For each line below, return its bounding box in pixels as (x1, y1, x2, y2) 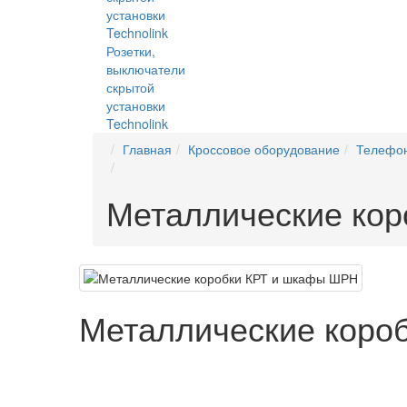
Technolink (106, 114, 168, 133)
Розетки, (106, 42, 155, 60)
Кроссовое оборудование (188, 140, 340, 158)
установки (106, 96, 165, 114)
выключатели (106, 60, 185, 78)
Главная (123, 140, 172, 158)
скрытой (106, 78, 154, 96)
